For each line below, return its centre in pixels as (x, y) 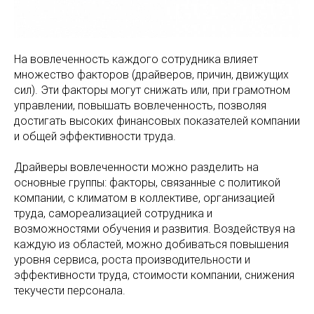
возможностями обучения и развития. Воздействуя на (155, 228)
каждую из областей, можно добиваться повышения (151, 244)
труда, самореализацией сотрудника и (113, 213)
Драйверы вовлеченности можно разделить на (136, 167)
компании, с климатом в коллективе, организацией (144, 198)
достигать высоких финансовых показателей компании (157, 121)
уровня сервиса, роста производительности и (132, 259)
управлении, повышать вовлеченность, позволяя (140, 105)
